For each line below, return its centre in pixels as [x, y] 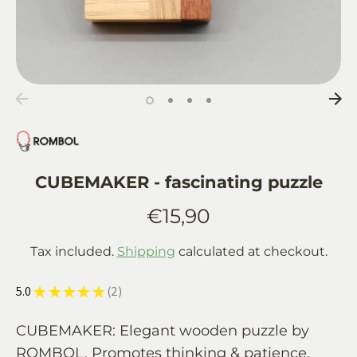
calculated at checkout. [251, 251]
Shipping [146, 251]
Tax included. [73, 251]
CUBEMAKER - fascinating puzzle [178, 182]
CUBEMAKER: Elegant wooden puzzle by [163, 330]
